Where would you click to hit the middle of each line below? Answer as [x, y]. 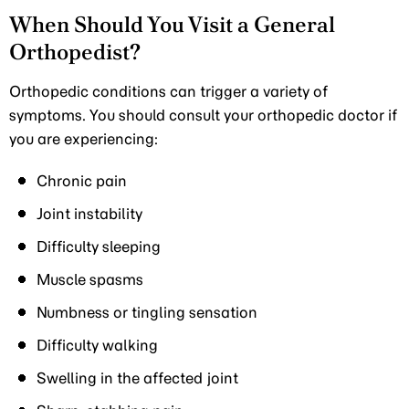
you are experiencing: [84, 139]
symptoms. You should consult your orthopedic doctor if [203, 115]
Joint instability [89, 214]
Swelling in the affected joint [137, 378]
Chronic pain [82, 181]
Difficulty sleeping [99, 246]
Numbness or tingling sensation [147, 312]
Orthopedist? [75, 52]
